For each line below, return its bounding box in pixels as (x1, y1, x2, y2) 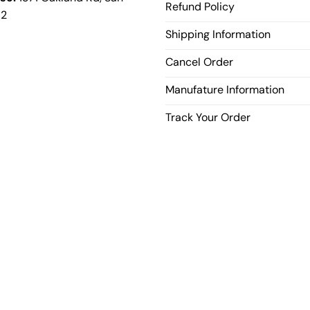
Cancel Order (165, 55, 233, 70)
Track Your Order (165, 110, 250, 125)
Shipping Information (165, 27, 271, 42)
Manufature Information (165, 82, 284, 98)
